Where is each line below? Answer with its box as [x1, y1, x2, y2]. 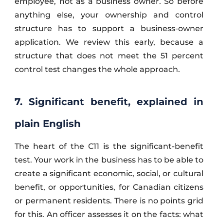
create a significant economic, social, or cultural [15, 168, 203, 178]
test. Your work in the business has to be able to [15, 155, 203, 164]
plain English [15, 117, 81, 129]
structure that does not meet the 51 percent [15, 51, 203, 60]
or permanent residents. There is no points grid [15, 196, 203, 205]
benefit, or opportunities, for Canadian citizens [15, 182, 203, 192]
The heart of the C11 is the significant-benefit [15, 141, 203, 151]
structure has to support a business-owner [15, 23, 203, 33]
